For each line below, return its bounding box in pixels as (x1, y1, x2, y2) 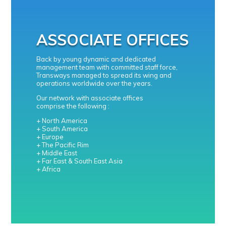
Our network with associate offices (36, 94, 144, 102)
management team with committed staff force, (36, 63, 178, 71)
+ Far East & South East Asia (36, 157, 123, 165)
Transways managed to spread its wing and (36, 71, 172, 79)
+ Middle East (36, 149, 78, 157)
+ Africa (36, 165, 61, 173)
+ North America (36, 117, 88, 125)
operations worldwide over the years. (36, 79, 153, 87)
